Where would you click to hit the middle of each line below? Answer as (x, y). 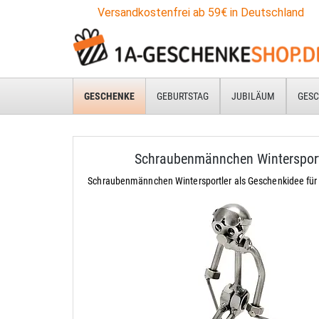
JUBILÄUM (253, 96)
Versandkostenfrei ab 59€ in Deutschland (201, 12)
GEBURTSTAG (183, 96)
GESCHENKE (109, 96)
